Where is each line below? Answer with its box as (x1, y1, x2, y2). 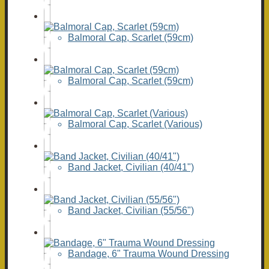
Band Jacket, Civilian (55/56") (68, 205, 194, 216)
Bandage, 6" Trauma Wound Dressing (68, 249, 229, 259)
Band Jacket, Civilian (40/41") (68, 162, 194, 173)
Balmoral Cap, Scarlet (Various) (68, 119, 202, 130)
